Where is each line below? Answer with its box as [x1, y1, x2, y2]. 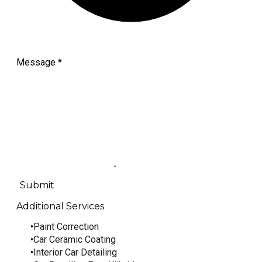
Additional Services [16, 201, 104, 212]
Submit [20, 180, 54, 191]
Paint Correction [33, 221, 99, 233]
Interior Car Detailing [33, 247, 117, 258]
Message [16, 57, 56, 68]
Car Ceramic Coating [33, 234, 116, 246]
